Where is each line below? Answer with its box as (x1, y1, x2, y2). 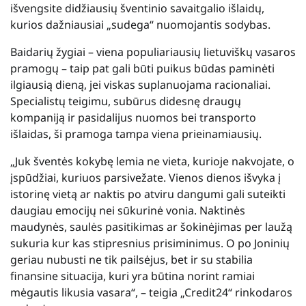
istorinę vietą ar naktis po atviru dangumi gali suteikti (10, 186, 286, 201)
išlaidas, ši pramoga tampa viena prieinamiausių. (10, 126, 262, 141)
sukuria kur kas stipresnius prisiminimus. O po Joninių (10, 235, 290, 251)
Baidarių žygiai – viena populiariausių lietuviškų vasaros (10, 44, 296, 59)
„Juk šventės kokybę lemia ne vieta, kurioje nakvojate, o (10, 153, 294, 169)
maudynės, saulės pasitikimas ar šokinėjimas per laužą (10, 219, 292, 234)
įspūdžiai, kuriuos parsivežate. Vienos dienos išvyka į (10, 169, 281, 185)
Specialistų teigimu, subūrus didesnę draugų (10, 93, 241, 109)
